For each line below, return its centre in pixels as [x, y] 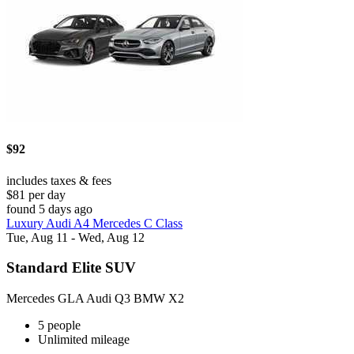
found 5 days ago [49, 209]
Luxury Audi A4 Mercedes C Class [94, 223]
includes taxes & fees [59, 180]
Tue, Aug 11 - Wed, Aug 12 [75, 237]
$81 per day [36, 194]
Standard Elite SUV [71, 268]
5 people [59, 326]
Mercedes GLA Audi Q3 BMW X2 [95, 299]
